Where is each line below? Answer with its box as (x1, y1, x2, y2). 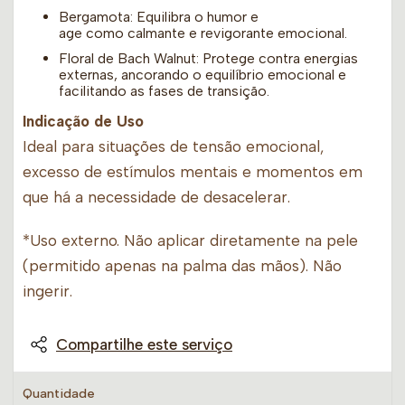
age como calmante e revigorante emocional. (59, 24, 347, 42)
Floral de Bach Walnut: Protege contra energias (59, 50, 358, 68)
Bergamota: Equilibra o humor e (59, 8, 259, 26)
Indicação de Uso (23, 112, 144, 131)
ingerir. (23, 282, 72, 301)
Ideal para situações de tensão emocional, (23, 137, 324, 156)
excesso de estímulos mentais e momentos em (23, 163, 363, 182)
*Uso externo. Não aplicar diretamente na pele (23, 231, 358, 250)
